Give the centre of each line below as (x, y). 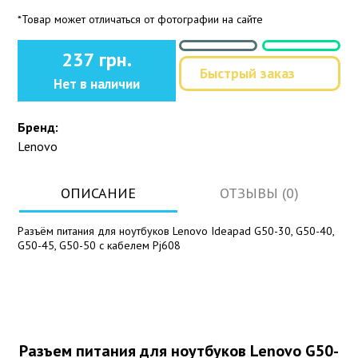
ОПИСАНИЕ (99, 193)
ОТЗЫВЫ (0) (260, 193)
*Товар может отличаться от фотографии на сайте (141, 19)
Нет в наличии (97, 84)
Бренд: (38, 127)
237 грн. (97, 59)
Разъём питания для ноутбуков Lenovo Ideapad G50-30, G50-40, (176, 231)
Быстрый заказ (247, 73)
